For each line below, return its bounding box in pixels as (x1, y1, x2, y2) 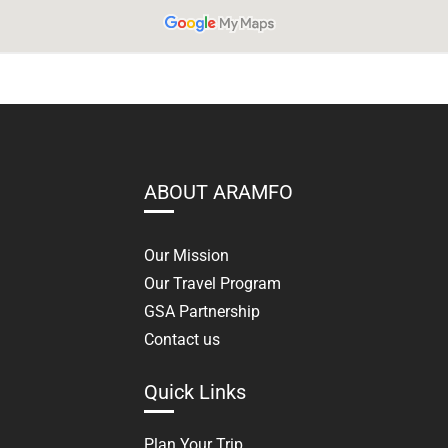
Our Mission (143, 246, 229, 265)
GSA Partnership (143, 302, 260, 321)
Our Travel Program (143, 274, 281, 293)
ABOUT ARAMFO (143, 180, 293, 204)
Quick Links (143, 380, 246, 404)
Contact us (143, 330, 220, 349)
